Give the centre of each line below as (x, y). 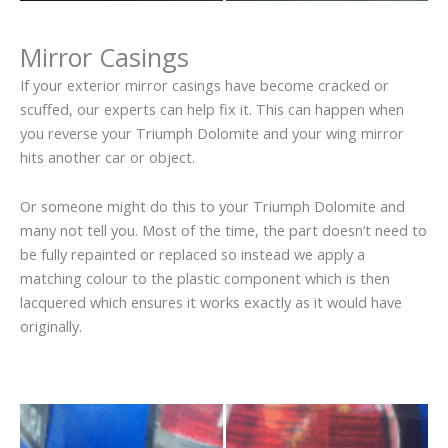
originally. (51, 326)
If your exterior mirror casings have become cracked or (204, 84)
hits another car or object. (107, 156)
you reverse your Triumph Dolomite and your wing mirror (212, 132)
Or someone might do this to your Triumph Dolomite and (212, 206)
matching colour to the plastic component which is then (205, 278)
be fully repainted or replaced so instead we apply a (192, 254)
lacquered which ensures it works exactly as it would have (211, 302)
